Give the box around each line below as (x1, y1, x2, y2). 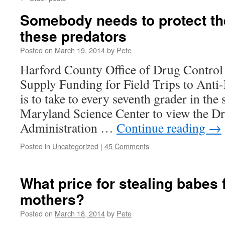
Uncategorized (52, 141, 98, 151)
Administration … (20, 119, 117, 136)
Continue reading (117, 119, 208, 136)
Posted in (20, 141, 50, 151)
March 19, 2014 (55, 45, 105, 55)
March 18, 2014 (55, 208, 105, 218)
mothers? (20, 189, 84, 209)
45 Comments (104, 141, 149, 151)
